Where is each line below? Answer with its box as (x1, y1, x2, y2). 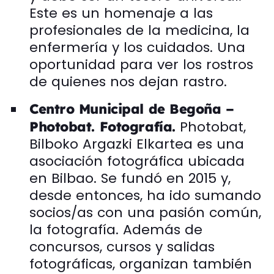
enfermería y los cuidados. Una (29, 37, 245, 57)
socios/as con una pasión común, (29, 202, 261, 222)
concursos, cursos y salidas (29, 237, 215, 256)
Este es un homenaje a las (29, 3, 213, 23)
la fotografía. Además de (29, 220, 202, 239)
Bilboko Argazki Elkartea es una (29, 134, 244, 154)
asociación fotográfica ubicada (29, 151, 245, 171)
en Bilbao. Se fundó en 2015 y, (29, 168, 231, 188)
